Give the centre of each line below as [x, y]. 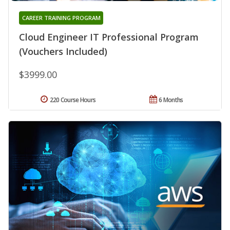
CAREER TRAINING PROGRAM [61, 17]
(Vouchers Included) [63, 51]
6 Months [171, 100]
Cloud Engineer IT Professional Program [109, 37]
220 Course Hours [73, 100]
